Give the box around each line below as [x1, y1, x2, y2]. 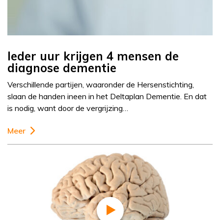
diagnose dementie [7, 60, 116, 76]
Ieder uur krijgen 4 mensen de [7, 49, 179, 64]
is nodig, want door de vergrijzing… [7, 103, 128, 113]
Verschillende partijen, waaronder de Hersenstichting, [7, 80, 194, 90]
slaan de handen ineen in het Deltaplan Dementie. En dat [7, 91, 207, 102]
